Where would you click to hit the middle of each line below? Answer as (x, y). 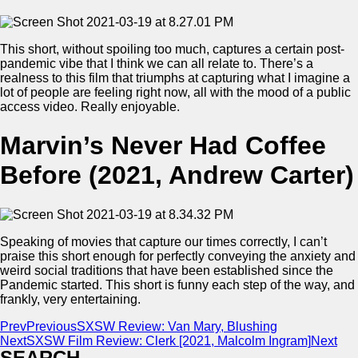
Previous (52, 326)
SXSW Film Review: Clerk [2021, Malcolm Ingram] (169, 340)
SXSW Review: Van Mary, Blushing (177, 326)
